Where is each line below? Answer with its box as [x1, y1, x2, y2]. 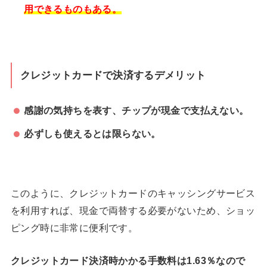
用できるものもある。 [24, 3, 122, 14]
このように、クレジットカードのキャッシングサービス [10, 188, 256, 198]
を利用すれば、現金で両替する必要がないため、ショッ [10, 205, 256, 216]
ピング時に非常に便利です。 [10, 222, 138, 233]
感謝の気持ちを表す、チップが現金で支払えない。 [24, 104, 249, 116]
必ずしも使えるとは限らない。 [24, 128, 161, 139]
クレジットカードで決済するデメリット [20, 69, 206, 81]
